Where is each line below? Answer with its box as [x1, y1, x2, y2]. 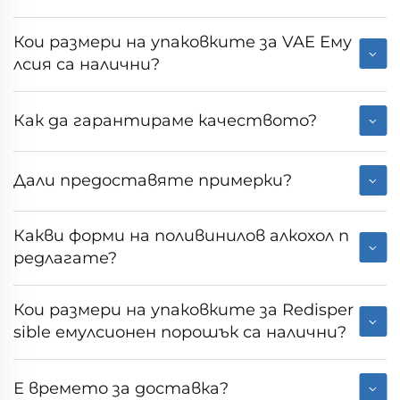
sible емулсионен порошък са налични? [13, 322, 346, 343]
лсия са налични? [13, 54, 160, 75]
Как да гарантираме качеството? [13, 110, 317, 130]
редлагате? [13, 248, 117, 269]
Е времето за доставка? [13, 378, 229, 398]
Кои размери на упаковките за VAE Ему [13, 32, 352, 53]
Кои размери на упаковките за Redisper [13, 300, 354, 321]
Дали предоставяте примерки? [13, 170, 292, 190]
